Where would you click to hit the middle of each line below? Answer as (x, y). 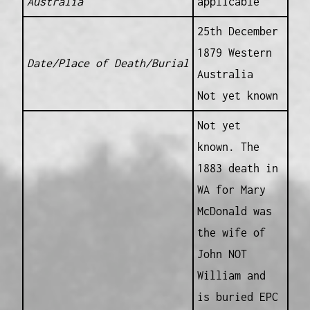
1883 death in (237, 168)
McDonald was (234, 211)
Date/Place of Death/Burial (108, 63)
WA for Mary (231, 190)
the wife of (231, 233)
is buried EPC (237, 297)
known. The (228, 147)
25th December (237, 31)
